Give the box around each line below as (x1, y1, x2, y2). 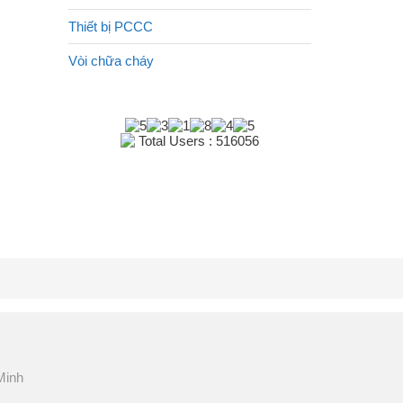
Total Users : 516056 (135, 133, 259, 148)
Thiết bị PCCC (68, 19, 153, 34)
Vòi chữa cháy (68, 53, 154, 68)
